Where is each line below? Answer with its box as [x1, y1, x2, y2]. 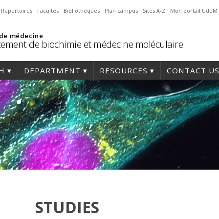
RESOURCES [100, 66, 148, 75]
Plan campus [105, 7, 138, 14]
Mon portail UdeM [170, 7, 218, 14]
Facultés [37, 7, 59, 14]
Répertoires [1, 7, 32, 14]
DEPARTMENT [24, 66, 81, 75]
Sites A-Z [143, 7, 165, 14]
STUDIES [35, 197, 99, 218]
